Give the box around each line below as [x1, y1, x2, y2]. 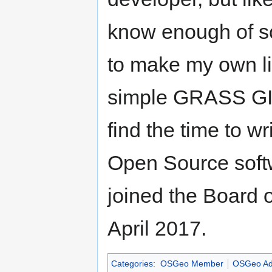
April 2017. [107, 216, 206, 240]
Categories [111, 258, 153, 268]
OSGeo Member [160, 258, 223, 268]
